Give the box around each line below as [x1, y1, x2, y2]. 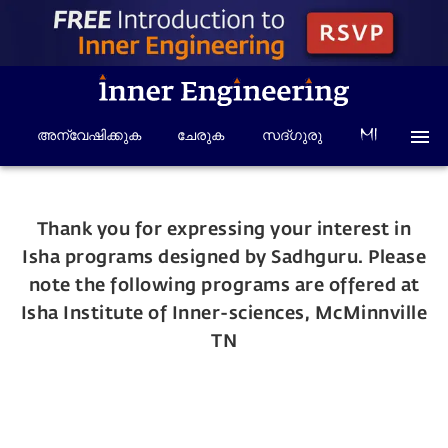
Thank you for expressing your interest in [36, 216, 412, 241]
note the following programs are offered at [28, 272, 420, 297]
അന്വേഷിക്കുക [36, 126, 141, 145]
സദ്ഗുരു [262, 126, 323, 145]
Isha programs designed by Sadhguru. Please [22, 244, 426, 269]
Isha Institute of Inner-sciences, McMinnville [20, 300, 428, 325]
